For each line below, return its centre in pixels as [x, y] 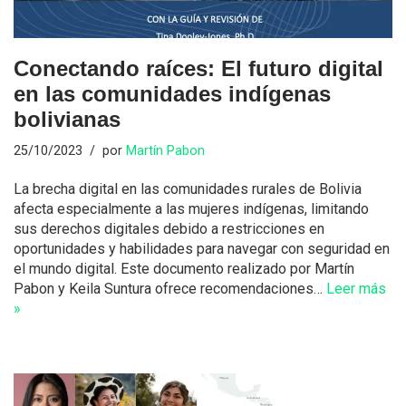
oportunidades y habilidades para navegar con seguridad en [202, 249]
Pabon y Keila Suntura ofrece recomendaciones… [170, 289]
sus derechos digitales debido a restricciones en [169, 229]
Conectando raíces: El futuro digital [198, 69]
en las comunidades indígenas [172, 94]
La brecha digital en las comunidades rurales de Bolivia [188, 189]
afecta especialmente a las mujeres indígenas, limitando [191, 209]
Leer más [356, 289]
